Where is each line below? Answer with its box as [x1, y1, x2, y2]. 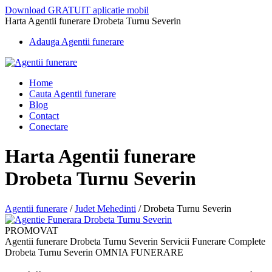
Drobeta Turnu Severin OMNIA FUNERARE [5, 246, 183, 257]
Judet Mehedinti [75, 203, 136, 214]
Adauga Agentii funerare [29, 36, 124, 47]
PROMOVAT [5, 225, 58, 236]
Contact [29, 110, 59, 121]
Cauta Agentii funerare [29, 89, 116, 99]
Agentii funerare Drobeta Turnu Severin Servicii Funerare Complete [5, 236, 265, 246]
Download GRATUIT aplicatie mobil [5, 5, 149, 15]
